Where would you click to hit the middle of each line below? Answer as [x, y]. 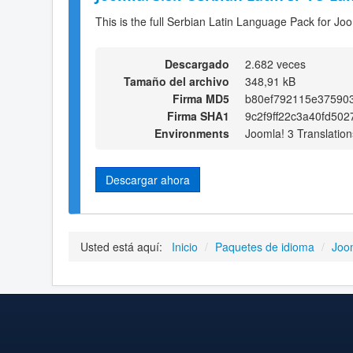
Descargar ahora [148, 179]
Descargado [197, 63]
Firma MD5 [201, 98]
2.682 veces [275, 63]
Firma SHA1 [198, 115]
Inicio [185, 247]
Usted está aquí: [124, 247]
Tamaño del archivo [176, 81]
